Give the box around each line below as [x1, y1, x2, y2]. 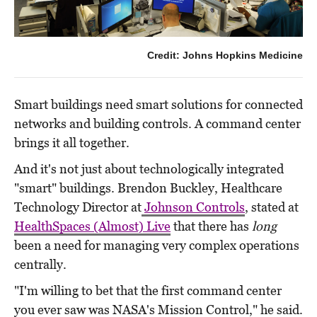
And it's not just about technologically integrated [14, 161, 284, 176]
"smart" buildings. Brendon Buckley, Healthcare [14, 180, 282, 195]
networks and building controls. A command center [14, 115, 301, 131]
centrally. [14, 256, 67, 272]
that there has [171, 218, 252, 234]
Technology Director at [14, 199, 142, 214]
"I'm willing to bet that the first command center [14, 282, 282, 298]
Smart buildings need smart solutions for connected [14, 96, 303, 112]
